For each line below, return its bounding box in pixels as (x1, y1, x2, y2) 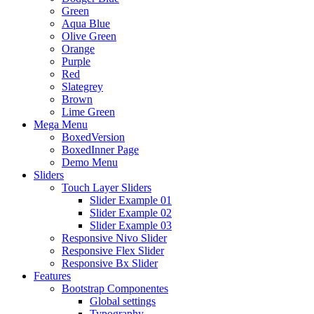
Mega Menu (34, 118, 88, 130)
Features (34, 270, 71, 282)
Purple (62, 55, 90, 67)
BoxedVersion (62, 131, 125, 143)
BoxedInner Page (62, 144, 139, 156)
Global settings (90, 295, 156, 307)
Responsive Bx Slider (62, 257, 158, 269)
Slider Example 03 (90, 219, 172, 231)
